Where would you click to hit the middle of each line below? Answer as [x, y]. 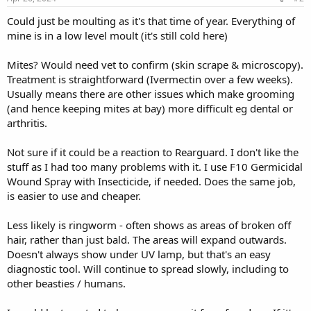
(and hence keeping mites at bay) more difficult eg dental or [150, 108]
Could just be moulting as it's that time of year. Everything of [151, 21]
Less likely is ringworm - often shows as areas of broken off [149, 225]
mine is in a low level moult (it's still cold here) [117, 35]
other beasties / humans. [66, 283]
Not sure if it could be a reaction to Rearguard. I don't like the [153, 152]
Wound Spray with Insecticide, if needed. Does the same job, [151, 181]
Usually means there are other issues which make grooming [151, 94]
